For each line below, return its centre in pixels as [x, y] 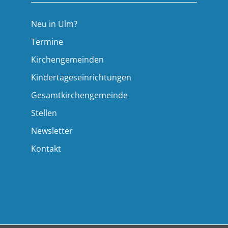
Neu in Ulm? [54, 24]
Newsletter [52, 131]
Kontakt [46, 149]
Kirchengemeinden [68, 60]
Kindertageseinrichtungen [81, 78]
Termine [47, 42]
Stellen [44, 113]
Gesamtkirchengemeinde [80, 95]
